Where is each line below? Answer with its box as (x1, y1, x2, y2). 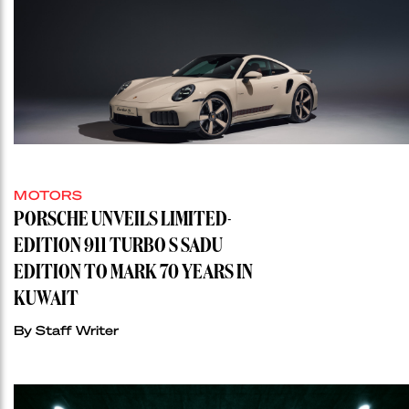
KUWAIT (14, 288, 79, 309)
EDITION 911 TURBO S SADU (14, 236, 223, 257)
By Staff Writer (14, 320, 119, 338)
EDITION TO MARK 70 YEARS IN (14, 262, 253, 283)
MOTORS (14, 185, 83, 203)
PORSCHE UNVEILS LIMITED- (14, 209, 231, 230)
